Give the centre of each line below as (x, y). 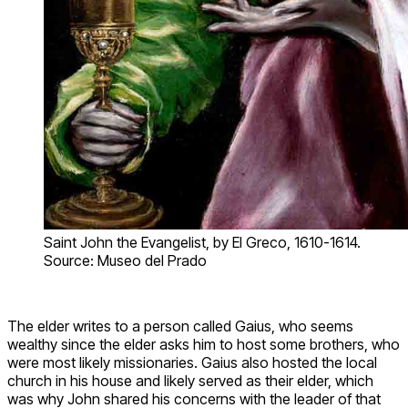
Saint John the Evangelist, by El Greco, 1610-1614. (202, 242)
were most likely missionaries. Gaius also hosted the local (192, 362)
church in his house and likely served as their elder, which (190, 380)
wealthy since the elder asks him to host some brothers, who (204, 344)
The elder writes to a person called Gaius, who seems (180, 326)
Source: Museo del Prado (125, 260)
